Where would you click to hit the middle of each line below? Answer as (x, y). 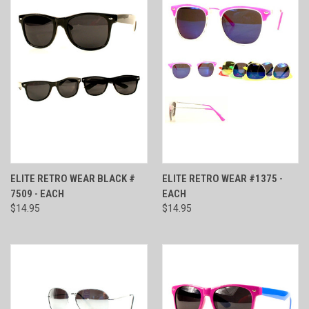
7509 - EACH (37, 193)
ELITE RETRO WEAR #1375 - (222, 178)
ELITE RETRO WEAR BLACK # (73, 178)
